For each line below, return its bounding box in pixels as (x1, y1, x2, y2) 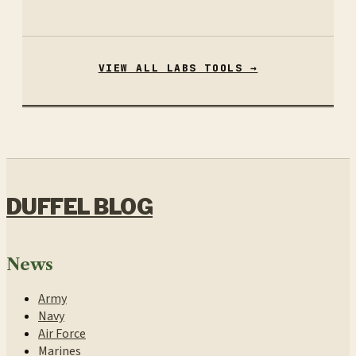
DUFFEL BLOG (6, 193, 153, 220)
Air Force (38, 324, 86, 342)
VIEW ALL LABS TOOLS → (98, 61, 258, 75)
